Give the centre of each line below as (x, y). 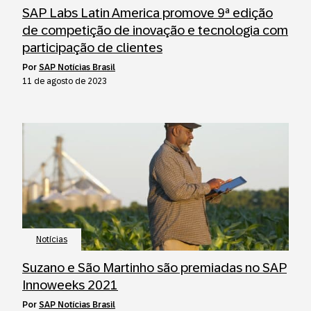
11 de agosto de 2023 (65, 81)
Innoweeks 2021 (70, 285)
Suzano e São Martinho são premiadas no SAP (154, 268)
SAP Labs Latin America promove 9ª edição (148, 13)
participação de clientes (92, 48)
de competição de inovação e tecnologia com (155, 30)
